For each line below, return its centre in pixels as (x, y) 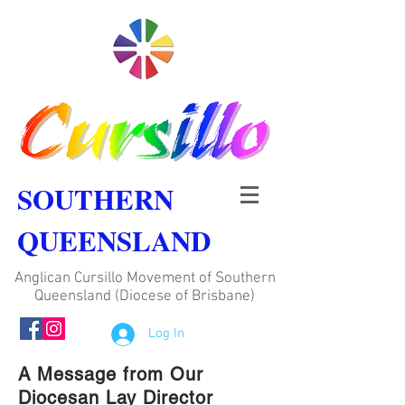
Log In (167, 334)
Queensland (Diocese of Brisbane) (145, 297)
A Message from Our (111, 374)
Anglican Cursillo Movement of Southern (145, 278)
